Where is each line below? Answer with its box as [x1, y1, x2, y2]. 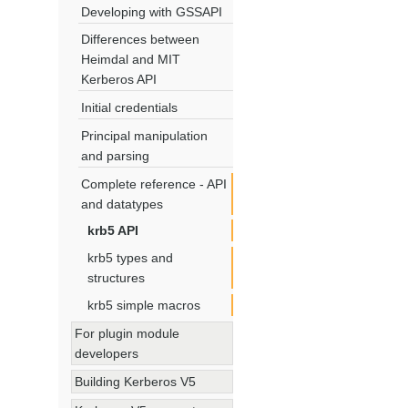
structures [87, 270, 145, 286]
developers [75, 345, 139, 361]
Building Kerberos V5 [75, 374, 197, 390]
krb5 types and [87, 250, 173, 266]
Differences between [80, 32, 199, 47]
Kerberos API [80, 72, 157, 87]
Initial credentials [80, 100, 178, 116]
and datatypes [80, 196, 163, 211]
